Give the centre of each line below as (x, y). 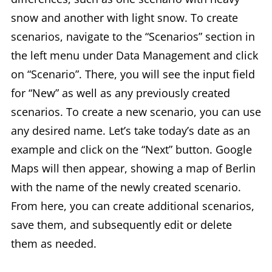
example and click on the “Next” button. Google (131, 149)
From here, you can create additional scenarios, (133, 206)
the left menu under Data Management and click (134, 55)
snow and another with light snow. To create (124, 18)
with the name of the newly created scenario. (126, 187)
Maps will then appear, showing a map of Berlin (133, 168)
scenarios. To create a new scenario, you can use (136, 112)
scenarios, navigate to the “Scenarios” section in (133, 36)
